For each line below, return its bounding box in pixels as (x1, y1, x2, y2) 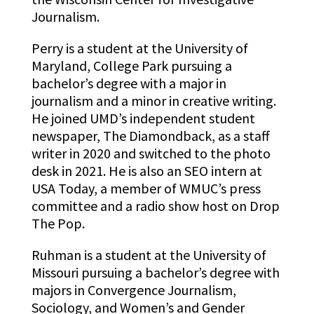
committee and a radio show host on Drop (31, 197, 280, 215)
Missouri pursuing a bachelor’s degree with (31, 264, 280, 282)
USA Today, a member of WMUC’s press (31, 179, 261, 198)
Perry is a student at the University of (31, 39, 248, 57)
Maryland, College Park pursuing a (31, 57, 232, 75)
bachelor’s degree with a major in (31, 74, 226, 93)
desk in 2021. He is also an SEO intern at (31, 162, 262, 180)
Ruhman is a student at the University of (31, 246, 266, 264)
